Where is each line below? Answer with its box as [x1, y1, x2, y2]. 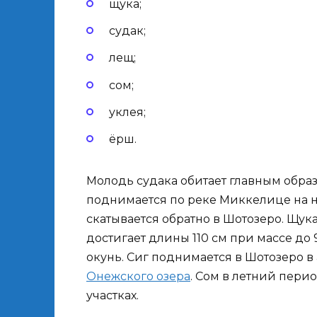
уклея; [109, 105, 146, 119]
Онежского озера [86, 269, 190, 283]
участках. [86, 288, 139, 302]
